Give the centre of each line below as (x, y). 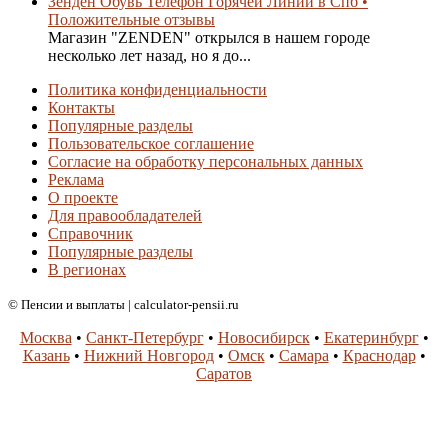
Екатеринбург (371, 337)
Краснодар (379, 355)
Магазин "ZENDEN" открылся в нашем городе (209, 37)
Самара (303, 355)
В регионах (87, 269)
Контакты (81, 107)
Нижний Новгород (148, 355)
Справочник (90, 233)
